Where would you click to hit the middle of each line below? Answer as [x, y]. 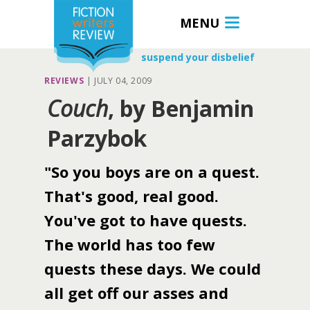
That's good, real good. [131, 196]
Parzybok [97, 138]
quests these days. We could [153, 268]
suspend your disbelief [198, 57]
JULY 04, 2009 [123, 81]
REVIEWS [64, 81]
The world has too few [130, 244]
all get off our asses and [136, 293]
